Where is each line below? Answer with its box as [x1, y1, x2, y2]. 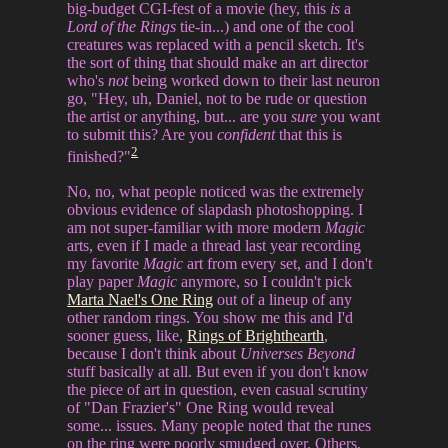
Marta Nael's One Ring [67, 290, 214, 308]
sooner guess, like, [67, 326, 188, 344]
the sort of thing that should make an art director [67, 54, 369, 72]
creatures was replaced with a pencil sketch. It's [67, 36, 365, 54]
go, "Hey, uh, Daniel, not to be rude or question [67, 90, 368, 108]
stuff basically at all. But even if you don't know [67, 362, 370, 380]
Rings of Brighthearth [187, 326, 325, 344]
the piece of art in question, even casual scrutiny [67, 380, 369, 398]
